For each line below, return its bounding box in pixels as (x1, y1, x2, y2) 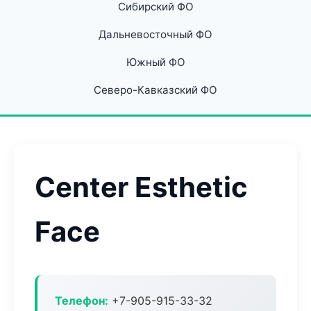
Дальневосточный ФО (99, 28, 212, 41)
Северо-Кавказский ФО (94, 83, 217, 96)
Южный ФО (126, 56, 185, 69)
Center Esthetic (35, 170, 248, 204)
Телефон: (55, 294, 108, 308)
